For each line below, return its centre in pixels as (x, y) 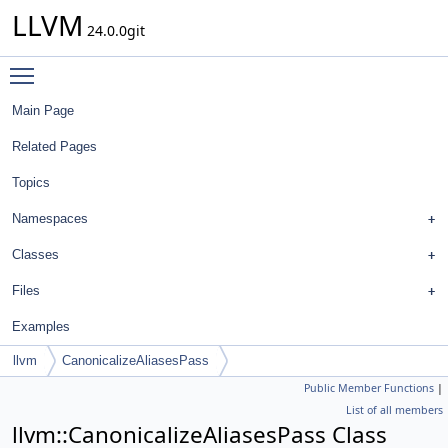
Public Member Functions (369, 388)
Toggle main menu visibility (136, 66)
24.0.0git (114, 30)
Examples (41, 326)
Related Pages (54, 146)
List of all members (394, 410)
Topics (31, 182)
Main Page (43, 110)
